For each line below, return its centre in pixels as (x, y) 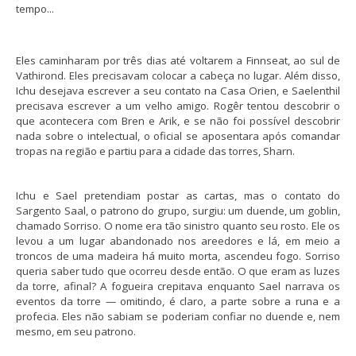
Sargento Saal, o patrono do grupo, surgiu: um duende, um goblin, (178, 211)
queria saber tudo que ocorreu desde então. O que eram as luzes (178, 271)
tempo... (35, 9)
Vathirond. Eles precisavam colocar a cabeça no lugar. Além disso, (178, 76)
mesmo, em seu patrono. (76, 332)
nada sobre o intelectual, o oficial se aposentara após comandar (178, 136)
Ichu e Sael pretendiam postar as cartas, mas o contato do (178, 196)
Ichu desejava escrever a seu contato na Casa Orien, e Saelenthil (178, 91)
